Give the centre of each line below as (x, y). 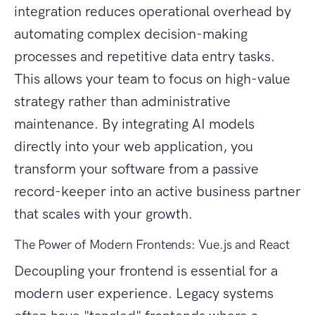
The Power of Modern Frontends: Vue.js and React (152, 245)
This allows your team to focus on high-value (152, 79)
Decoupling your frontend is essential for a (146, 271)
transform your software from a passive (136, 169)
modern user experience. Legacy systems (144, 294)
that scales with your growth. (103, 214)
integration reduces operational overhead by (153, 12)
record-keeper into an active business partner (157, 192)
